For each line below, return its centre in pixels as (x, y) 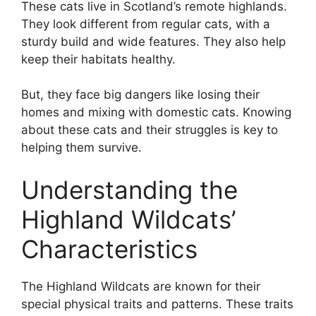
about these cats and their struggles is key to (150, 130)
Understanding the (129, 189)
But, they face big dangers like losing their (140, 95)
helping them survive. (81, 148)
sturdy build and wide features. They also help (153, 41)
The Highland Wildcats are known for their (141, 286)
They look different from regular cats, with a (146, 24)
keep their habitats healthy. (98, 59)
